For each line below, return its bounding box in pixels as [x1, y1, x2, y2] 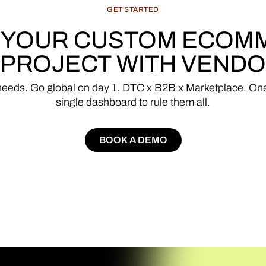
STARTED [124, 5, 159, 14]
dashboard [86, 96, 137, 108]
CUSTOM [74, 27, 177, 53]
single [56, 96, 84, 108]
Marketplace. [186, 82, 246, 94]
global [47, 82, 75, 94]
